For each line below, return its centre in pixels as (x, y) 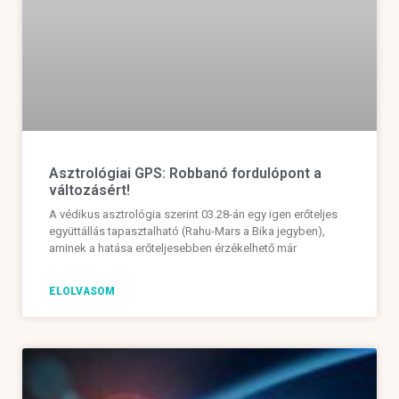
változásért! (90, 191)
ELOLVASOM (82, 292)
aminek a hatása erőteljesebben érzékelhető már (173, 248)
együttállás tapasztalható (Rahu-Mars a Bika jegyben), (187, 232)
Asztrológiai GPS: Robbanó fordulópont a (185, 174)
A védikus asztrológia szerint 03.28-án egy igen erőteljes (193, 215)
